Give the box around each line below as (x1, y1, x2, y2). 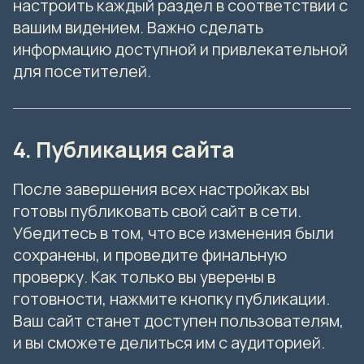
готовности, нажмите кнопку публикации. (13, 288, 330, 310)
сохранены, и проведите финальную (13, 244, 287, 266)
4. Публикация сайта (13, 135, 235, 165)
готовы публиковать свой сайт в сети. (13, 200, 301, 223)
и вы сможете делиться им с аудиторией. (13, 331, 325, 354)
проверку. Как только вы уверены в (13, 266, 275, 288)
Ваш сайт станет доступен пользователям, (13, 310, 344, 332)
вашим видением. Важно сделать (13, 16, 263, 39)
